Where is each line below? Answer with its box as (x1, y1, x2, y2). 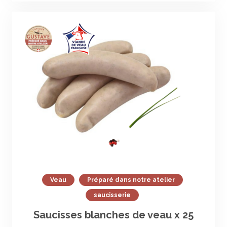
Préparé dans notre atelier (87, 176, 175, 183)
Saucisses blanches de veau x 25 (33, 209, 194, 221)
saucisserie (94, 192, 131, 199)
